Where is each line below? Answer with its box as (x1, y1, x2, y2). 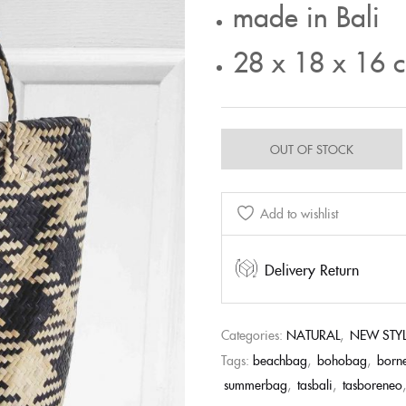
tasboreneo (343, 375, 402, 393)
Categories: (221, 325, 286, 343)
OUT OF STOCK (270, 140, 353, 157)
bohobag (317, 351, 367, 369)
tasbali (297, 375, 333, 393)
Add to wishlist (260, 204, 338, 222)
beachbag (253, 351, 307, 369)
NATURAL (286, 325, 340, 343)
